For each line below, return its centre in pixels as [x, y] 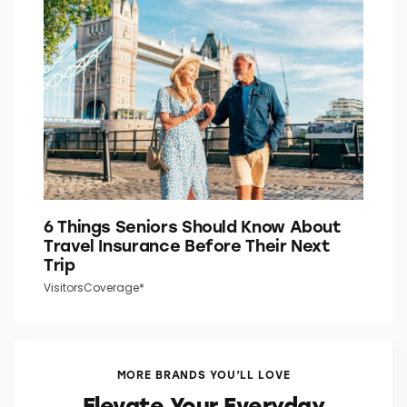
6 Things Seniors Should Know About [192, 226]
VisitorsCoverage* [94, 287]
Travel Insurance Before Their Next [187, 245]
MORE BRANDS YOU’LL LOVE [203, 374]
